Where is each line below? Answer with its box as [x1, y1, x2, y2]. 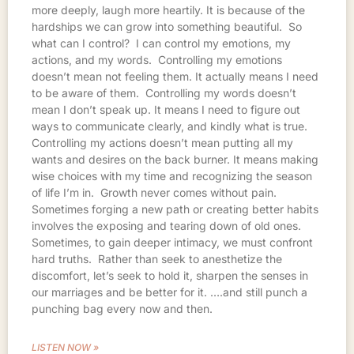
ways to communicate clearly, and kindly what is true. [32, 119, 311, 133]
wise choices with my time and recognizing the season [32, 168, 312, 183]
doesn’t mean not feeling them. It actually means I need [32, 69, 318, 83]
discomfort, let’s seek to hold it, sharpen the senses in [32, 268, 308, 282]
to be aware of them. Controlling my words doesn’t [32, 85, 296, 100]
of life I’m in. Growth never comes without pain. [32, 185, 277, 199]
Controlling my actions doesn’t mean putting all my [32, 135, 293, 149]
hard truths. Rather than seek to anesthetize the [32, 251, 282, 265]
